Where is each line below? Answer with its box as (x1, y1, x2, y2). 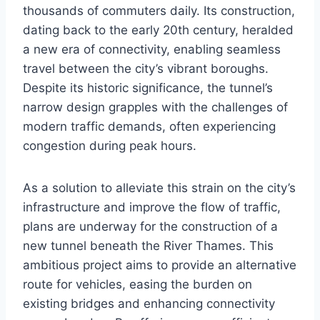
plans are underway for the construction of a (23, 219, 278, 234)
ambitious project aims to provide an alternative (23, 258, 296, 273)
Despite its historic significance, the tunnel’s (23, 81, 273, 96)
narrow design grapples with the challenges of (23, 100, 288, 115)
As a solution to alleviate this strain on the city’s (23, 181, 296, 196)
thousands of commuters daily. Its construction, (23, 4, 295, 19)
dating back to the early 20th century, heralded (23, 23, 294, 38)
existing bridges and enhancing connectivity (23, 296, 275, 311)
